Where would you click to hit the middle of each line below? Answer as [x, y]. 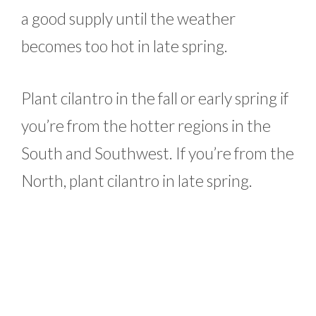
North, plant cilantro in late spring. [137, 180]
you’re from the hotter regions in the [146, 125]
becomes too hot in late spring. [124, 46]
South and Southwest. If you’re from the [158, 153]
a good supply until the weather [128, 19]
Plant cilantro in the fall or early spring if [155, 98]
